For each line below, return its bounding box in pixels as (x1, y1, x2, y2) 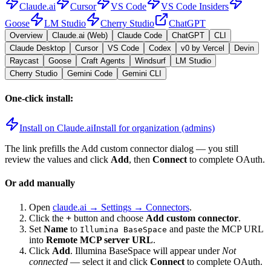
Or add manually (5, 178, 75, 189)
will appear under (151, 245, 222, 256)
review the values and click (5, 154, 111, 165)
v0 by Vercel (181, 44, 224, 53)
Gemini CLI (122, 69, 162, 79)
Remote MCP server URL (46, 234, 153, 245)
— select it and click (68, 256, 150, 267)
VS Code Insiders (161, 1, 229, 12)
